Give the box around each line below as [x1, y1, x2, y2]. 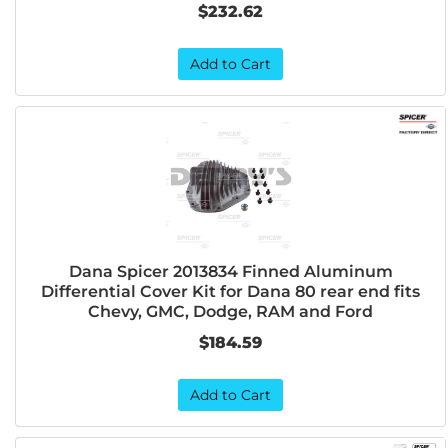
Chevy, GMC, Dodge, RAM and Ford [88, 302, 374, 321]
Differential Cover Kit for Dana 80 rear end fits [41, 282, 421, 301]
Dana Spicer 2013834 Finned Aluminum [68, 262, 393, 281]
